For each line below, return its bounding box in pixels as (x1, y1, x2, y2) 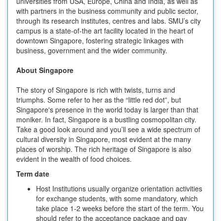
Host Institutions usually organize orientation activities (36, 183, 202, 193)
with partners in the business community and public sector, (16, 5, 198, 16)
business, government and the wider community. (16, 45, 167, 55)
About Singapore (16, 65, 74, 75)
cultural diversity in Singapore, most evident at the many (16, 134, 191, 144)
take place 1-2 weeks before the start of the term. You (36, 203, 204, 213)
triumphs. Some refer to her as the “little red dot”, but (16, 94, 181, 105)
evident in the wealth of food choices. (16, 153, 132, 164)
